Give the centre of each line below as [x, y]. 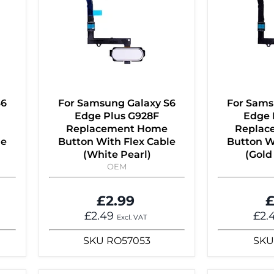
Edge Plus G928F [117, 116]
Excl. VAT [132, 218]
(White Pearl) [117, 155]
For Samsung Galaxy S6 [117, 103]
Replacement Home [117, 129]
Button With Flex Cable [117, 142]
